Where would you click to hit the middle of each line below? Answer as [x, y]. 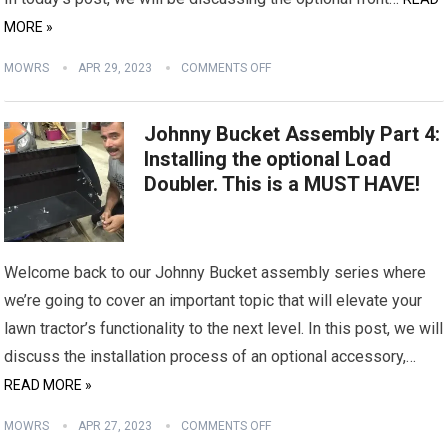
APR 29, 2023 [115, 68]
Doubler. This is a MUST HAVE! [282, 184]
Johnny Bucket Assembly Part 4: [292, 134]
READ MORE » [48, 385]
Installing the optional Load [268, 159]
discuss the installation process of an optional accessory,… [210, 356]
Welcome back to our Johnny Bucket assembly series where [215, 272]
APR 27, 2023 [115, 426]
